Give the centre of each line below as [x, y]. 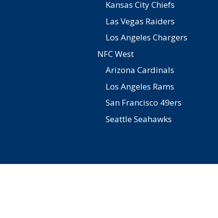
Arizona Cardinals [140, 70]
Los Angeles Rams [140, 86]
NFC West [116, 54]
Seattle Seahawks [139, 119]
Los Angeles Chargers [146, 37]
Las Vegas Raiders [140, 21]
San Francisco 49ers [144, 102]
